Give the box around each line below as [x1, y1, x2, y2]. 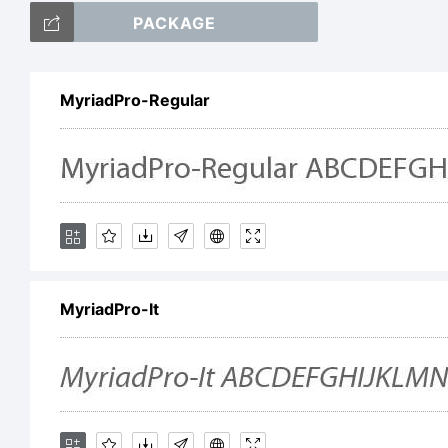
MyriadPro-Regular [60, 90, 210, 110]
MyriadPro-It [60, 299, 159, 319]
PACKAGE [132, 13, 216, 33]
